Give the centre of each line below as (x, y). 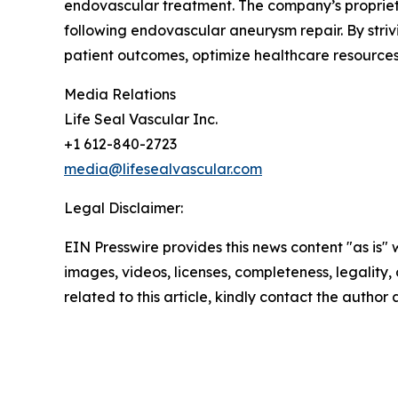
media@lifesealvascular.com (163, 168)
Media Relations (120, 94)
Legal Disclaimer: (123, 207)
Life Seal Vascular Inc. (141, 119)
